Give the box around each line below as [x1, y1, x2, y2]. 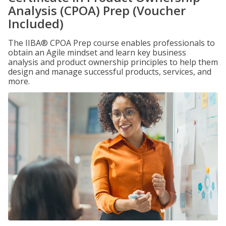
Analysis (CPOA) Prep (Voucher [8, 2, 186, 19]
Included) [8, 15, 64, 32]
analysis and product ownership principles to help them [8, 56, 218, 68]
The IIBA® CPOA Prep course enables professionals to [8, 37, 215, 48]
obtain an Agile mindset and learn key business [8, 47, 186, 58]
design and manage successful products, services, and [8, 66, 211, 77]
